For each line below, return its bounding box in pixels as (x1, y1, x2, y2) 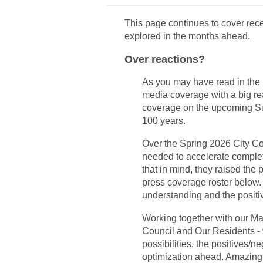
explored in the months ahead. (124, 31, 252, 42)
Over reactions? (124, 53, 205, 66)
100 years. (142, 116, 188, 126)
